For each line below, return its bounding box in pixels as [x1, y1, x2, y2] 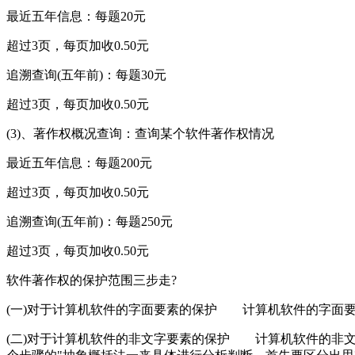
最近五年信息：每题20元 [6, 9, 146, 23]
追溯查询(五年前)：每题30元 [6, 67, 166, 82]
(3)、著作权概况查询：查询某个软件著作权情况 [6, 126, 274, 140]
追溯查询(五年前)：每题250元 [6, 214, 173, 228]
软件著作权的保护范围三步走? [6, 273, 177, 287]
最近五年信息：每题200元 [6, 155, 152, 170]
